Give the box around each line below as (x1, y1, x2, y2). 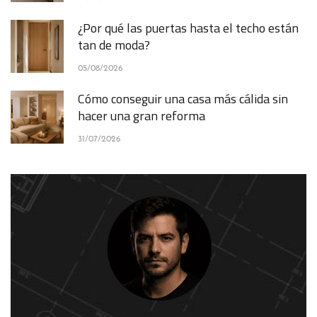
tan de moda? (78, 35, 150, 55)
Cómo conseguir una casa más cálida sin (78, 89, 288, 109)
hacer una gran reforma (78, 106, 205, 126)
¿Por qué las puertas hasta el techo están (78, 18, 299, 38)
